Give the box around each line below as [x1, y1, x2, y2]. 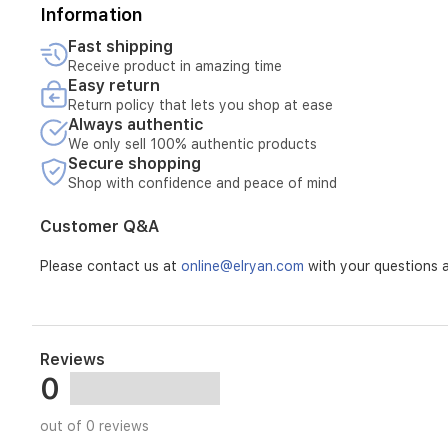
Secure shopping [68, 154, 201, 173]
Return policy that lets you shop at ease [68, 97, 333, 113]
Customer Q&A [40, 217, 159, 236]
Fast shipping [68, 37, 173, 56]
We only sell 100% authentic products [68, 136, 317, 152]
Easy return [68, 76, 160, 95]
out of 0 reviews [40, 418, 149, 434]
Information [40, 4, 142, 25]
